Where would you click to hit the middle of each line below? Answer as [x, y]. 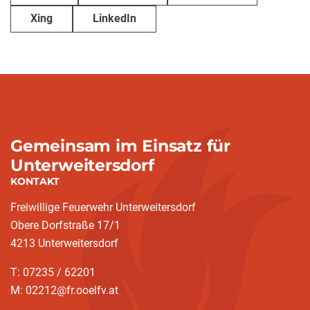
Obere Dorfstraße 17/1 [65, 225]
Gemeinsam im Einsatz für [120, 146]
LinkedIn [115, 19]
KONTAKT [35, 181]
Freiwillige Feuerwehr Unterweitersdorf [103, 207]
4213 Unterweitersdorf [64, 243]
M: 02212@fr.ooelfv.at [64, 290]
